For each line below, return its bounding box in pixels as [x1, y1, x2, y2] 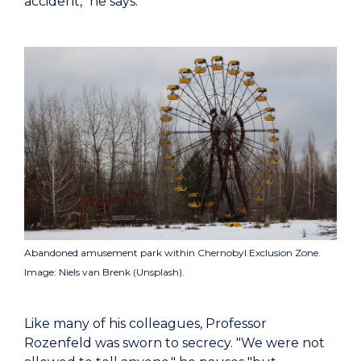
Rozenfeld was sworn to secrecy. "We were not [24, 334, 325, 351]
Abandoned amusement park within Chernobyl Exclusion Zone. [24, 246, 321, 259]
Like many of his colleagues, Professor [24, 315, 267, 331]
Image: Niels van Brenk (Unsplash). [24, 265, 185, 278]
